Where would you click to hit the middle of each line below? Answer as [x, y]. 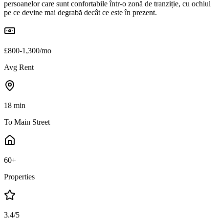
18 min [15, 105]
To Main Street [27, 122]
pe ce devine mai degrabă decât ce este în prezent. [80, 12]
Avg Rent [19, 67]
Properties [19, 176]
